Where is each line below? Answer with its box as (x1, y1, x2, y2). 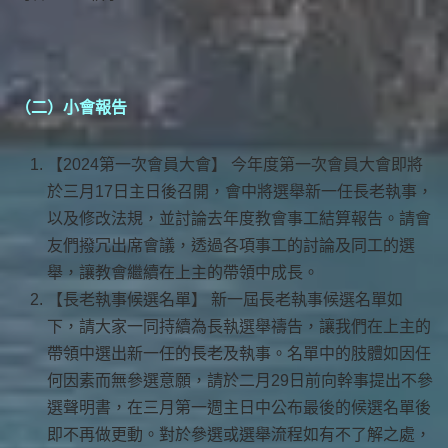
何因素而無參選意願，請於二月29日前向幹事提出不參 (47, 371, 433, 389)
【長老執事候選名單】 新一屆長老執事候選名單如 (47, 290, 403, 308)
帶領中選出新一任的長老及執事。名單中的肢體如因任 (47, 344, 431, 362)
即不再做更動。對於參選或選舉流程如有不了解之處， (47, 425, 431, 443)
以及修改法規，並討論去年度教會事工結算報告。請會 (47, 209, 431, 227)
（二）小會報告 (15, 98, 127, 116)
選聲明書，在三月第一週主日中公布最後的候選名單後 (47, 398, 431, 416)
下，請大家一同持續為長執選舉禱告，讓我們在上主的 (47, 317, 431, 335)
